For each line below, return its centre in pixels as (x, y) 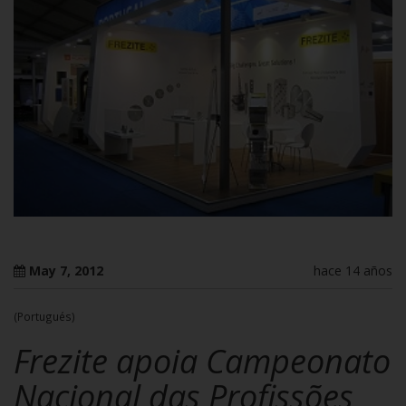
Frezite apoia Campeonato (202, 362)
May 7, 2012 (66, 271)
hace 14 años (353, 271)
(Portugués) (44, 317)
